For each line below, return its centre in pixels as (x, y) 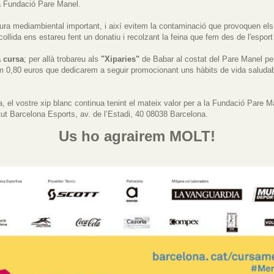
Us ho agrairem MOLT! (137, 136)
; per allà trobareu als (61, 59)
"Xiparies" (119, 59)
